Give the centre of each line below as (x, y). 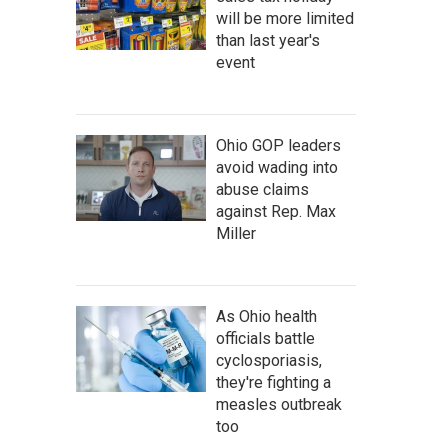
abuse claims (262, 189)
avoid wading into (277, 167)
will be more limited (285, 18)
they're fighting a (273, 382)
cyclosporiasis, (269, 360)
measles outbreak (279, 404)
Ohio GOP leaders (278, 145)
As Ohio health (266, 316)
